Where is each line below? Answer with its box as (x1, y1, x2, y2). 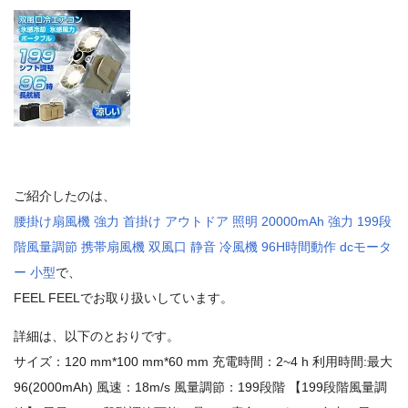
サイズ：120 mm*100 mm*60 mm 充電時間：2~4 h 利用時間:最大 (14, 354, 393, 370)
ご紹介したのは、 (14, 189, 116, 204)
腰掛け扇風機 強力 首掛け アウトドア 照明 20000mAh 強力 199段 (14, 214, 392, 229)
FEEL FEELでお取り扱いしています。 (14, 291, 233, 306)
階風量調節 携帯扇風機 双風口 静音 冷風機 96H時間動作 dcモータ (14, 240, 392, 255)
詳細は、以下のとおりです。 (14, 329, 179, 344)
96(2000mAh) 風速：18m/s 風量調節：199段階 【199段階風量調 (14, 380, 387, 395)
